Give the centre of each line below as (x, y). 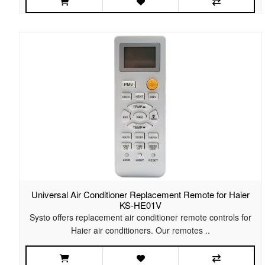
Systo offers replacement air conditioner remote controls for (140, 217)
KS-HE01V (140, 205)
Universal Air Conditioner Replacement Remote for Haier (140, 195)
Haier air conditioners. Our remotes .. (140, 230)
